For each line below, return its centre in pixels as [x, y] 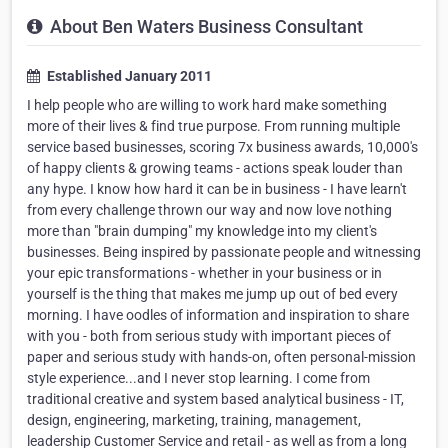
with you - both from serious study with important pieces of [209, 336]
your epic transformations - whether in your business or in [204, 273]
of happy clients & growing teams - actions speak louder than [215, 168]
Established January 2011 [128, 76]
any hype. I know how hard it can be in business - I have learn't [217, 189]
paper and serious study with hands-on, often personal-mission [221, 357]
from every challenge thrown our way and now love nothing [209, 210]
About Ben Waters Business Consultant [204, 27]
